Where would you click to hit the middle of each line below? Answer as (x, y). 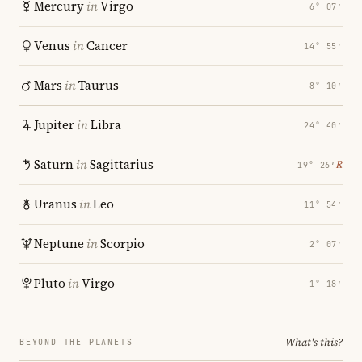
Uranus (55, 204)
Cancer (107, 46)
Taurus (99, 85)
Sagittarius (122, 164)
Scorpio (122, 244)
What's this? (314, 342)
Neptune (59, 244)
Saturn (54, 164)
